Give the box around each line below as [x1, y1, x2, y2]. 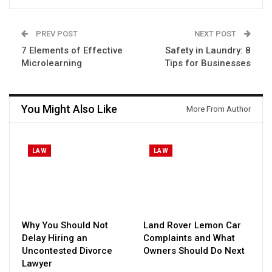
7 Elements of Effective [21, 45, 123, 56]
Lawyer [22, 258, 52, 270]
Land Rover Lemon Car [143, 220, 241, 231]
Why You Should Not [22, 220, 108, 231]
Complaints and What [143, 233, 235, 244]
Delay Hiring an [22, 233, 87, 244]
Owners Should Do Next [143, 245, 245, 257]
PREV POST [34, 29, 78, 38]
